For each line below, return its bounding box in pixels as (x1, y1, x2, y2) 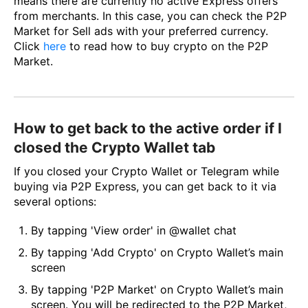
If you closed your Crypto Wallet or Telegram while (14, 164, 279, 179)
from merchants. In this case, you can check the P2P (14, 8, 287, 23)
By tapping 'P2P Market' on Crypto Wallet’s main (31, 283, 283, 297)
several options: (14, 195, 96, 209)
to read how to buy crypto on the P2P (69, 38, 268, 53)
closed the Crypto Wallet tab (14, 138, 215, 156)
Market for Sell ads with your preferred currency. (14, 23, 268, 38)
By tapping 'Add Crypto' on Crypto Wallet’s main (31, 245, 283, 260)
